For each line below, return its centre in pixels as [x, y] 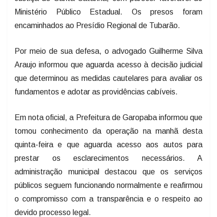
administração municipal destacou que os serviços [108, 171]
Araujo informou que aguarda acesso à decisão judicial [108, 64]
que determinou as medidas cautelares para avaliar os [108, 77]
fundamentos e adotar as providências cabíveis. [96, 91]
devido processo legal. [53, 212]
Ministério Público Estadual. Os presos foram [108, 11]
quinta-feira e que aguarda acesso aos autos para [108, 144]
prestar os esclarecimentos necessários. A [108, 157]
